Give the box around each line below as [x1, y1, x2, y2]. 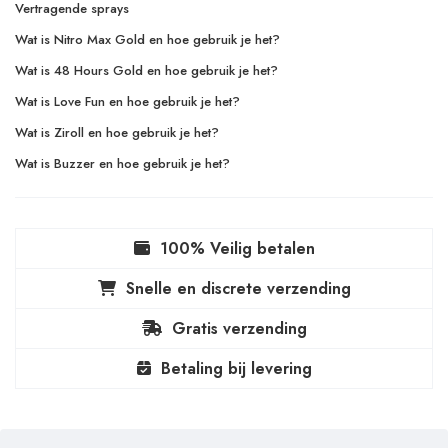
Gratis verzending [171, 316, 307, 340]
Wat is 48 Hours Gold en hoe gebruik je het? [15, 60, 278, 80]
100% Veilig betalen [159, 236, 315, 260]
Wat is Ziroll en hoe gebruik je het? [15, 122, 219, 142]
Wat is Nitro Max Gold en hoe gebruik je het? [15, 29, 280, 49]
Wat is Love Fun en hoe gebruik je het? [15, 91, 240, 111]
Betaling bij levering [160, 356, 312, 380]
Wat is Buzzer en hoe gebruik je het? [15, 153, 230, 173]
